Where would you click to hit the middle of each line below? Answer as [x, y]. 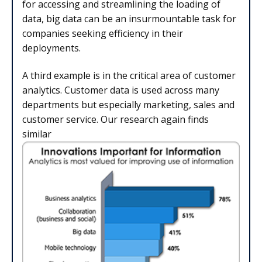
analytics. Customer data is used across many [121, 90]
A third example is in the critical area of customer [129, 76]
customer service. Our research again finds [116, 120]
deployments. [51, 48]
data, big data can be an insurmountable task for [129, 18]
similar [37, 134]
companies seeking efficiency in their [103, 33]
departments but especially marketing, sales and [128, 105]
